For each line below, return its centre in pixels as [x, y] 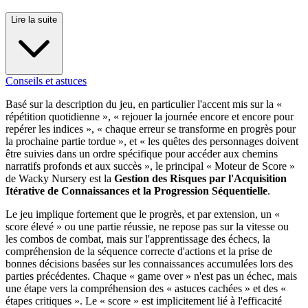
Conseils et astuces [46, 81]
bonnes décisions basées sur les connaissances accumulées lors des [149, 264]
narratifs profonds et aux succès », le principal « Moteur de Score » [150, 166]
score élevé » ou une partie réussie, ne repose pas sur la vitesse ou [147, 227]
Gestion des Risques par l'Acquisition [200, 179]
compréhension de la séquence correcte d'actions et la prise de [139, 252]
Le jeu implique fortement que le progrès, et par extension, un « [143, 214]
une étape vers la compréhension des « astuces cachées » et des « [146, 289]
